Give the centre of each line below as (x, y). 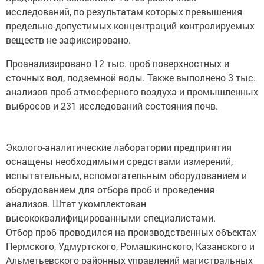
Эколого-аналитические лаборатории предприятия (119, 143)
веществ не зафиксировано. (68, 36)
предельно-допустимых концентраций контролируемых (130, 22)
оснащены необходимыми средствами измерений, (119, 157)
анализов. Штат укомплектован (76, 200)
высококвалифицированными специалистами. (111, 214)
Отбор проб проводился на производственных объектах (131, 228)
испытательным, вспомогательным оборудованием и (126, 171)
